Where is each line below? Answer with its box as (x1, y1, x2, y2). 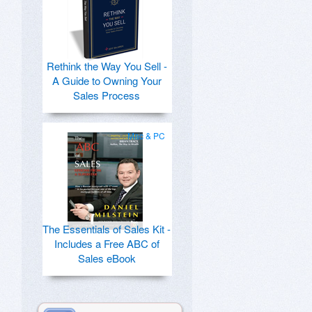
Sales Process (73, 88, 140, 102)
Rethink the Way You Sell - (46, 58, 167, 73)
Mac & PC (127, 130, 165, 141)
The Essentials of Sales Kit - (42, 221, 171, 236)
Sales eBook (77, 251, 136, 265)
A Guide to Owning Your (52, 73, 162, 88)
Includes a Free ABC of (54, 236, 159, 251)
